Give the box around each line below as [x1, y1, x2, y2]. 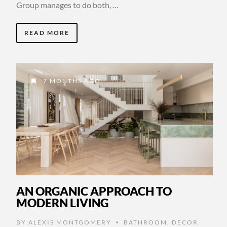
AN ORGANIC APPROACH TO [16, 183, 172, 198]
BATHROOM [124, 218, 167, 226]
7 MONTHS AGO [41, 77, 101, 85]
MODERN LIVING [16, 195, 108, 210]
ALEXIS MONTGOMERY [28, 218, 111, 226]
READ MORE [24, 29, 69, 37]
